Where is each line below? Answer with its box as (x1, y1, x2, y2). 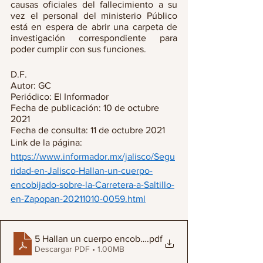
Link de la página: (11, 137, 85, 147)
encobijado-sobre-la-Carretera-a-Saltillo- (11, 180, 174, 190)
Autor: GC (11, 80, 51, 90)
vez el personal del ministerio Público (11, 11, 177, 21)
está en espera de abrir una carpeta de (11, 22, 177, 32)
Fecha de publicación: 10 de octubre (11, 103, 161, 113)
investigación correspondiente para (11, 33, 177, 43)
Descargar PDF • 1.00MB (35, 244, 124, 254)
